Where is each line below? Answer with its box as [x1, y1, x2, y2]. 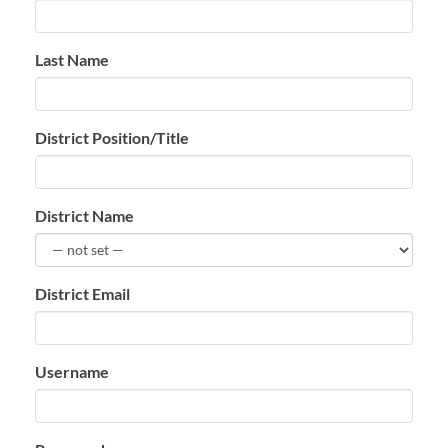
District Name [35, 205, 134, 225]
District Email [35, 283, 130, 303]
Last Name [35, 49, 109, 69]
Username [35, 361, 109, 381]
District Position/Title [35, 127, 189, 147]
